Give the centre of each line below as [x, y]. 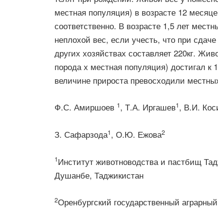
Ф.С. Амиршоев [86, 107]
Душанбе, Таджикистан [99, 175]
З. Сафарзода [81, 134]
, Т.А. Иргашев [148, 107]
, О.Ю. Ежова [136, 134]
